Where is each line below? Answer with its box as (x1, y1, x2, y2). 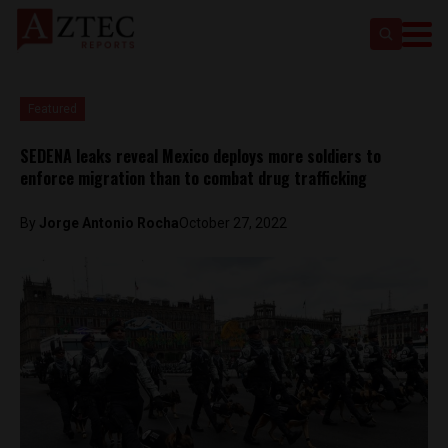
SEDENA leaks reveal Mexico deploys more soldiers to (20, 144, 381, 168)
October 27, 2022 (179, 215, 287, 231)
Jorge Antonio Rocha (39, 215, 179, 231)
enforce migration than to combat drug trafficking (20, 166, 367, 190)
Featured (28, 102, 77, 116)
